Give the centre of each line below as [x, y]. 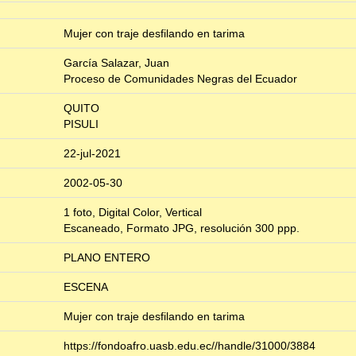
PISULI [81, 124]
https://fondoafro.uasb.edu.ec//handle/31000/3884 [190, 346]
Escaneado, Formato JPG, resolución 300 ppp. [182, 228]
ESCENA [86, 287]
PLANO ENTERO [107, 258]
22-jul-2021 [92, 154]
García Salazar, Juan [116, 63]
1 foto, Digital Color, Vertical [133, 213]
